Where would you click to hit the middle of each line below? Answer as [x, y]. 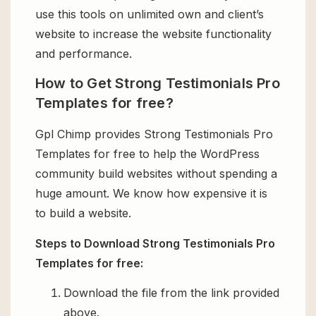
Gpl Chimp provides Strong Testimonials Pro [154, 134]
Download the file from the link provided [171, 293]
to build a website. [83, 213]
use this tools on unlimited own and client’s [150, 14]
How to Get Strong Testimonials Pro [158, 84]
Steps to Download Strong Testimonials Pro [155, 243]
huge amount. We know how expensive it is [151, 194]
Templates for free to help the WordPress [147, 154]
